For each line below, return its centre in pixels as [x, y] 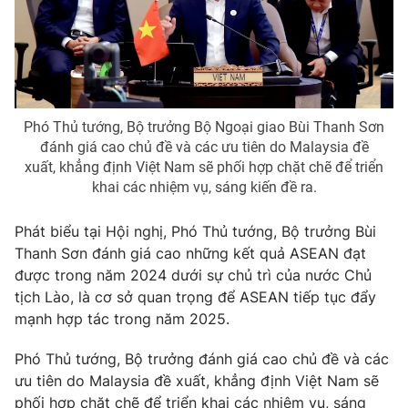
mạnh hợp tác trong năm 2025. [122, 319]
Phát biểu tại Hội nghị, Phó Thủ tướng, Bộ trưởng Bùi [195, 232]
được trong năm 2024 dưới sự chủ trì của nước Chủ [193, 275]
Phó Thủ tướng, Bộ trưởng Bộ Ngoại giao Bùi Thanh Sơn [204, 127]
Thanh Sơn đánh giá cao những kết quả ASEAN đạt [190, 254]
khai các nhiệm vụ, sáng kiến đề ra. [204, 188]
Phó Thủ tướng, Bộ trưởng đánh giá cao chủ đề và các [202, 359]
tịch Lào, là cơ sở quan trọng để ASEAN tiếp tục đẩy [195, 297]
